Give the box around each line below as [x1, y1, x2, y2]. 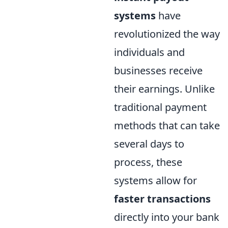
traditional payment [114, 100, 207, 114]
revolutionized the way [114, 26, 220, 41]
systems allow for [114, 173, 197, 187]
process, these [114, 155, 182, 169]
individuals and [114, 45, 185, 59]
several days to [114, 136, 184, 151]
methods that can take [114, 118, 220, 132]
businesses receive [114, 63, 203, 77]
